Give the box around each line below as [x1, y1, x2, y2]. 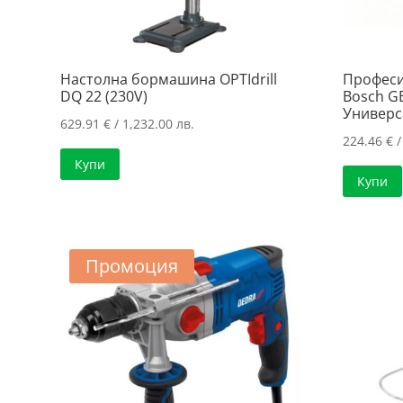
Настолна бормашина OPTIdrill [60, 68, 278, 89]
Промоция [85, 253, 179, 278]
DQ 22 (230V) [60, 85, 148, 106]
